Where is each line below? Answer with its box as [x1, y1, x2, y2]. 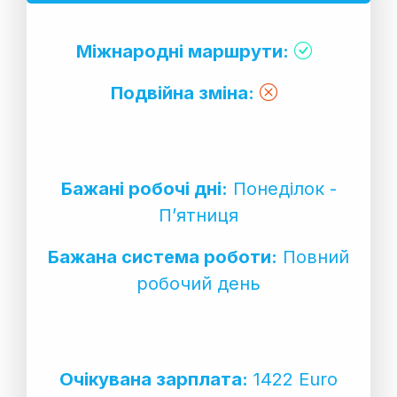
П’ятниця [159, 204, 238, 226]
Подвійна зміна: [111, 82, 254, 104]
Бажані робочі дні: [60, 177, 228, 199]
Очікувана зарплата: [59, 368, 248, 390]
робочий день [136, 272, 261, 294]
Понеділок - [227, 177, 337, 199]
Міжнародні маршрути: [76, 40, 289, 62]
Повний [277, 245, 349, 268]
